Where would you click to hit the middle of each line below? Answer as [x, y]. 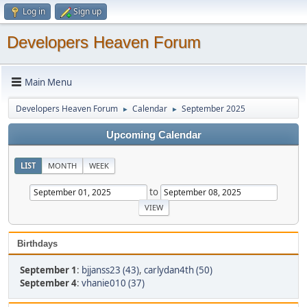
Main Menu [48, 82]
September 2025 [213, 109]
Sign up [87, 11]
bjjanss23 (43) [110, 270]
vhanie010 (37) [113, 283]
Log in [34, 11]
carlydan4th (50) [178, 270]
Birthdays [37, 243]
